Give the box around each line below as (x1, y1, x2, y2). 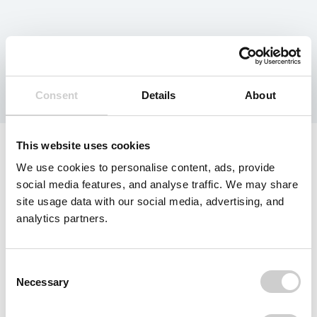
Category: (7, 35, 144, 67)
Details (141, 88, 176, 101)
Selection (5, 278, 48, 290)
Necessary (16, 275, 69, 288)
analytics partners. (16, 212, 108, 224)
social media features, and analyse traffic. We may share (16, 178, 298, 190)
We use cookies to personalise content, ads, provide (16, 161, 275, 173)
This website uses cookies (16, 139, 151, 151)
